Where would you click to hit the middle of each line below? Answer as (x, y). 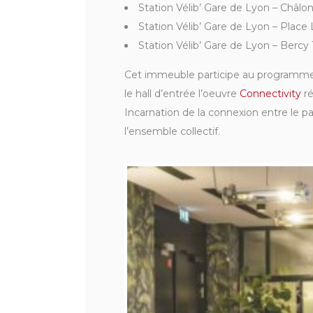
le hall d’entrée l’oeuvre (182, 94)
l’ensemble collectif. (172, 132)
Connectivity (270, 94)
